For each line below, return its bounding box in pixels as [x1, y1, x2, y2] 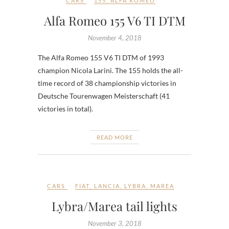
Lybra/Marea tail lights [52, 197, 177, 214]
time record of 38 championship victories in [38, 78, 176, 87]
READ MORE [96, 133, 133, 141]
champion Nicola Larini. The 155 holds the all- [38, 65, 183, 75]
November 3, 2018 [87, 219, 142, 227]
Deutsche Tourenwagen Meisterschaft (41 [38, 91, 170, 100]
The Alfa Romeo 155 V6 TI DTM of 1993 [38, 53, 164, 62]
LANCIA [94, 182, 120, 189]
